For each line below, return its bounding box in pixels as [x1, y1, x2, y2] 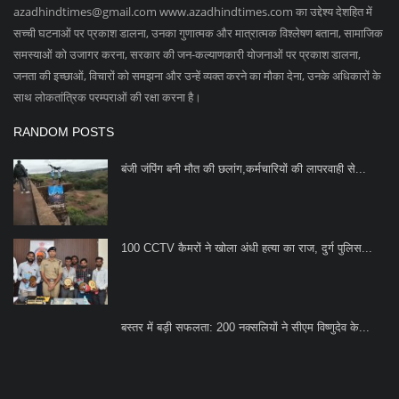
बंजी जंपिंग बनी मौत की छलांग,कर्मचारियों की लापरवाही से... [121, 161, 366, 175]
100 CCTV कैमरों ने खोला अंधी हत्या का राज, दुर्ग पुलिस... [121, 240, 372, 255]
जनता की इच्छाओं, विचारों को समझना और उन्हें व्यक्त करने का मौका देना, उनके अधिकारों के [13, 67, 381, 84]
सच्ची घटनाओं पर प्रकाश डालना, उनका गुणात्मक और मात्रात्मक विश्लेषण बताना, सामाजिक [13, 24, 383, 41]
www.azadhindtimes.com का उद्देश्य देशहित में [157, 3, 372, 20]
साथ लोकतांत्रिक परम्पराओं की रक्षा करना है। [13, 88, 201, 105]
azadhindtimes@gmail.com [13, 3, 157, 20]
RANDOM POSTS [13, 124, 114, 139]
